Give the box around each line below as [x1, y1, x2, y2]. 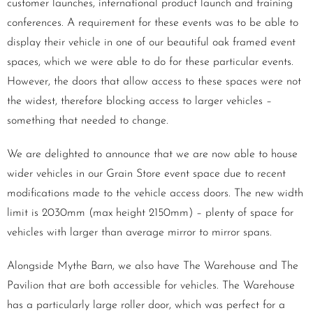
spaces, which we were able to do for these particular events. [7, 57, 293, 68]
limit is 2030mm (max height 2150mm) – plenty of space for [7, 208, 293, 219]
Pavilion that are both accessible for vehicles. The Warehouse [7, 280, 295, 292]
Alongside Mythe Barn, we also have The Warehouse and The [7, 261, 298, 272]
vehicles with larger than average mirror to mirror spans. [7, 227, 272, 239]
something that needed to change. [7, 115, 168, 127]
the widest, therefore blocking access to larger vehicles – [7, 96, 272, 108]
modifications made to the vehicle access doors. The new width [7, 188, 303, 200]
